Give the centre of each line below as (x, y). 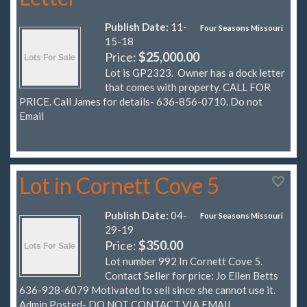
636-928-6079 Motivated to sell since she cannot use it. (148, 290)
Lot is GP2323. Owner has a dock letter (195, 73)
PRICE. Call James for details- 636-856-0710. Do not (141, 102)
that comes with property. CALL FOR (188, 87)
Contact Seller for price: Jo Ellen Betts (192, 275)
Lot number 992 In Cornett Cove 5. (184, 261)
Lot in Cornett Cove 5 (120, 185)
